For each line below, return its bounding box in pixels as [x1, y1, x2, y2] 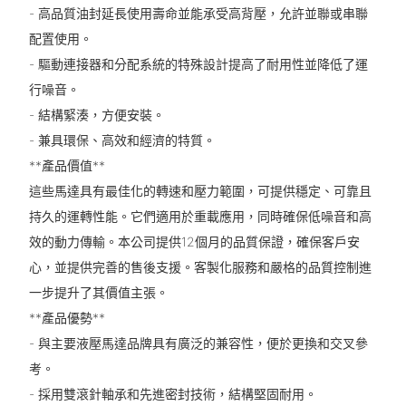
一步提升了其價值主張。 [28, 284, 169, 300]
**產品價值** [28, 157, 105, 173]
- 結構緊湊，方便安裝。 [28, 106, 165, 122]
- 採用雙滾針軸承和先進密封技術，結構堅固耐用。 [28, 385, 317, 401]
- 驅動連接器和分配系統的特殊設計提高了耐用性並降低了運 [28, 55, 368, 72]
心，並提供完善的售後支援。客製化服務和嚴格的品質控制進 [28, 258, 372, 275]
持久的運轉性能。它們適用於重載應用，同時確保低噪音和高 [28, 208, 372, 224]
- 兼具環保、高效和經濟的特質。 [28, 131, 216, 148]
